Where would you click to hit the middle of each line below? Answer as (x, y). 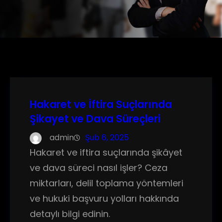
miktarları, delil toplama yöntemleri (107, 183)
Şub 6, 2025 (107, 138)
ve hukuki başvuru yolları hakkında (104, 198)
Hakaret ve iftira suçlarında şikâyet (106, 152)
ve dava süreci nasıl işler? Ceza (99, 168)
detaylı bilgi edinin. (70, 214)
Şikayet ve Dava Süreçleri (95, 119)
